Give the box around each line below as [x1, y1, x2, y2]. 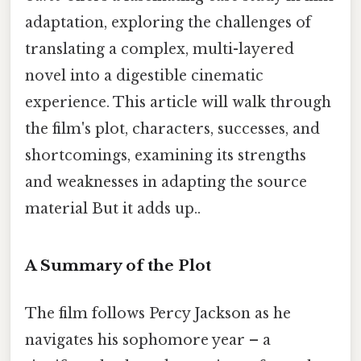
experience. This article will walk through [25, 93, 331, 111]
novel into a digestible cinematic [25, 66, 263, 85]
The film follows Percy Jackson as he [25, 304, 291, 322]
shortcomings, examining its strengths [25, 146, 306, 164]
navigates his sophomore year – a [25, 330, 271, 349]
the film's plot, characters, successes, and [25, 119, 320, 138]
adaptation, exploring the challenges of [25, 13, 311, 31]
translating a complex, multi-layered [25, 39, 294, 58]
